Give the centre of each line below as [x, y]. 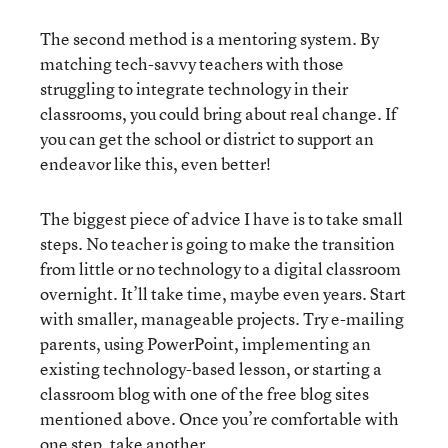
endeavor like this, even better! [155, 163]
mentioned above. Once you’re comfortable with [219, 418]
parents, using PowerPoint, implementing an [205, 343]
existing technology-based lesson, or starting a [211, 368]
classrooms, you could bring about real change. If [218, 113]
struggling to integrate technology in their [194, 88]
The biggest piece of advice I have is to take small [221, 218]
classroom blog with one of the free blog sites [204, 393]
